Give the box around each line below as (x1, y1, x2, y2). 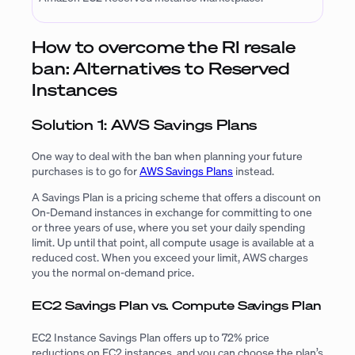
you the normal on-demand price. (32, 265, 194, 281)
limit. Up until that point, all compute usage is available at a (32, 235, 314, 250)
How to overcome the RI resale (32, 36, 296, 59)
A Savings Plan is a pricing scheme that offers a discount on (32, 189, 321, 205)
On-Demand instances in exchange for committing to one (32, 204, 312, 220)
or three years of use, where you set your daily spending (32, 219, 305, 235)
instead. (233, 162, 277, 178)
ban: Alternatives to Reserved (32, 57, 290, 80)
